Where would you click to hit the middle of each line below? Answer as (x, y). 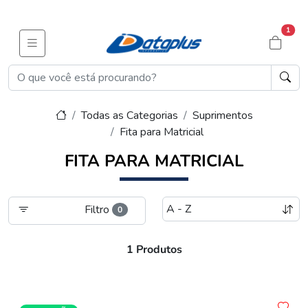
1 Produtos (154, 250)
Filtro (97, 210)
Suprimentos (222, 115)
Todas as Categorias (129, 115)
